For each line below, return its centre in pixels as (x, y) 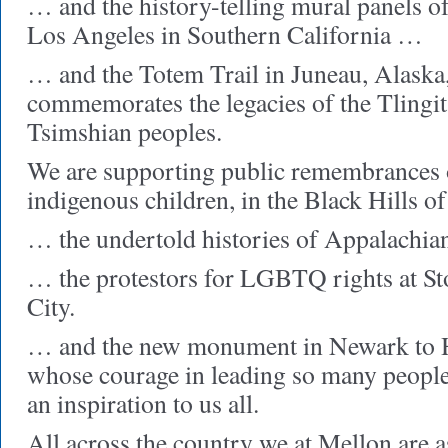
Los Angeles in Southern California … (225, 34)
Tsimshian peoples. (124, 131)
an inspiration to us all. (143, 403)
